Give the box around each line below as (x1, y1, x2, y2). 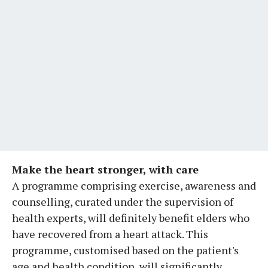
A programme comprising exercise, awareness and (12, 178, 256, 193)
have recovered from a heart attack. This (12, 226, 208, 241)
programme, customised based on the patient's (12, 242, 239, 257)
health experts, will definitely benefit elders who (12, 210, 249, 225)
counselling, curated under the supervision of (12, 194, 233, 209)
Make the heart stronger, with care (12, 162, 199, 176)
